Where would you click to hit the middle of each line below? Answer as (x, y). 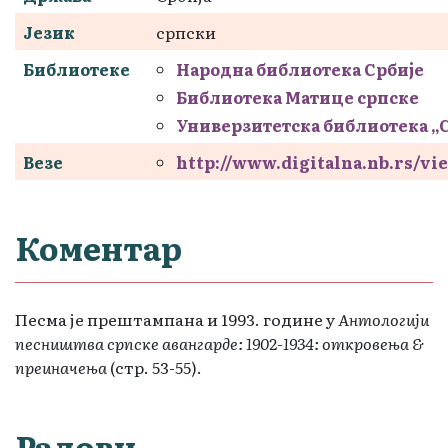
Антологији (383, 318)
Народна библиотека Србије (300, 68)
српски (186, 31)
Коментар (98, 246)
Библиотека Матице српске (297, 96)
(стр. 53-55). (154, 366)
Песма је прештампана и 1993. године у (176, 318)
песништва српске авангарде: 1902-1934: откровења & (219, 342)
